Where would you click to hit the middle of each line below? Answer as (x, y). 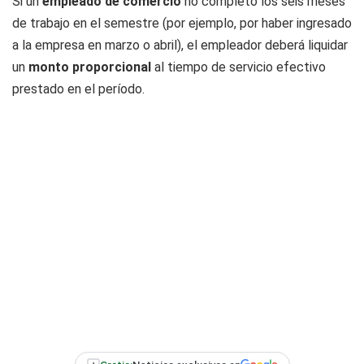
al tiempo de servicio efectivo (238, 67)
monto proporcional (90, 67)
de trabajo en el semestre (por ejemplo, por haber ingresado (182, 23)
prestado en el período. (78, 89)
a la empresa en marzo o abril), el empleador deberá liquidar (180, 45)
